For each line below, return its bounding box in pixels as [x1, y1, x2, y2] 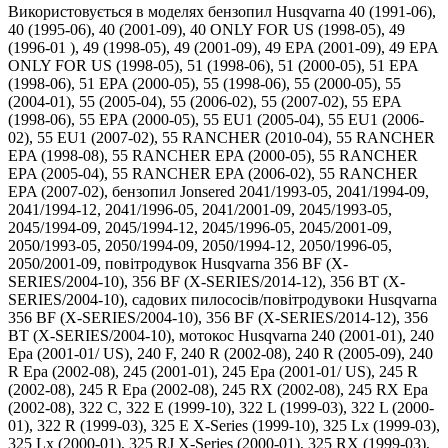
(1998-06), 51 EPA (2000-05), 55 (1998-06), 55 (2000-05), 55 [8, 75, 401, 92]
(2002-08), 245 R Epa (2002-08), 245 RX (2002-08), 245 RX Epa [8, 381, 428, 398]
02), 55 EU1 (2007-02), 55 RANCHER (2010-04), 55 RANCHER [8, 129, 435, 146]
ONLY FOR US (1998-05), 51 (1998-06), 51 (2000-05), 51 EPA [8, 57, 418, 74]
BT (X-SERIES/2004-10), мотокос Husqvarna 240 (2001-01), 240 [8, 327, 434, 344]
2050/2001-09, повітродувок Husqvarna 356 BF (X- [8, 255, 348, 272]
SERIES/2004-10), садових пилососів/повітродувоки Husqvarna [8, 291, 437, 308]
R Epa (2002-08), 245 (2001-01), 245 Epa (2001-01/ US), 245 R [8, 363, 418, 380]
